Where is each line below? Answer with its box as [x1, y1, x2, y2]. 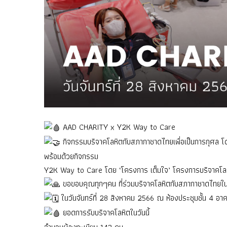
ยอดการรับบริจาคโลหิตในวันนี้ [60, 206, 149, 219]
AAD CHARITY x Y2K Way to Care [60, 121, 175, 133]
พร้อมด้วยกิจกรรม [44, 149, 98, 163]
